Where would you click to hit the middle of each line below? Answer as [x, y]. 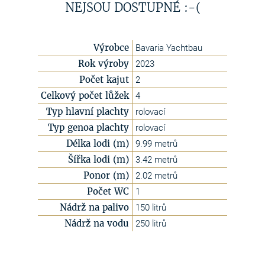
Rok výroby [104, 64]
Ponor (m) [106, 175]
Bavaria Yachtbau [169, 48]
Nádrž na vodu [97, 223]
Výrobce [111, 48]
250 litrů [151, 224]
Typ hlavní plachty [88, 112]
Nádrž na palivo [94, 207]
